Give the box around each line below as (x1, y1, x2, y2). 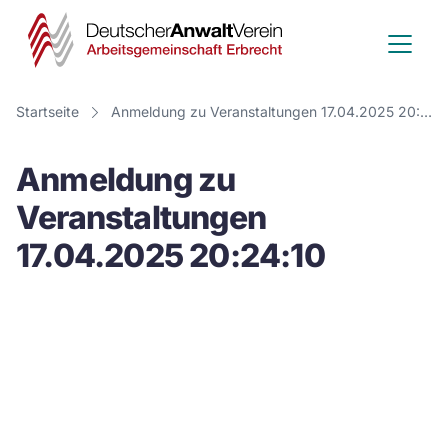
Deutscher (281, 10, 437, 49)
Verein (281, 86, 379, 125)
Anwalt (281, 48, 390, 87)
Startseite (16, 103, 79, 120)
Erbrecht (281, 200, 411, 239)
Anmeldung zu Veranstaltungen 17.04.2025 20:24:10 (420, 103, 432, 120)
